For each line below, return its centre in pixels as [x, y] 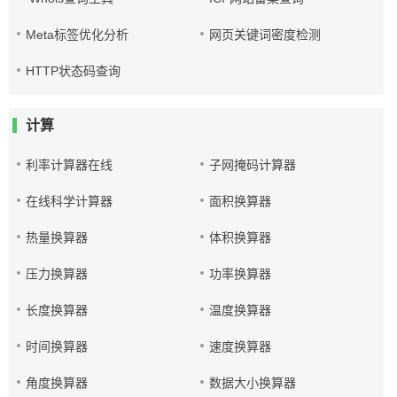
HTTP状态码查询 [73, 71]
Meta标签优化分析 [77, 35]
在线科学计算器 [69, 201]
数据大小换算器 [253, 383]
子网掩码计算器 [253, 165]
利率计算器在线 [69, 165]
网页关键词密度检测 [265, 35]
